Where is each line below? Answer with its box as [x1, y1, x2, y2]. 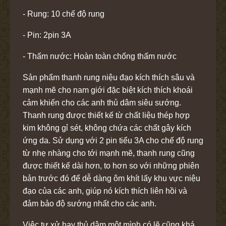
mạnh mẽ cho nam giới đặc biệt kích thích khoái [23, 85, 193, 94]
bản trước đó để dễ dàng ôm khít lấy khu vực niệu [23, 174, 200, 183]
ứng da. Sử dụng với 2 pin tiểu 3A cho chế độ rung [23, 136, 203, 145]
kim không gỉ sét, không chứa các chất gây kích [23, 123, 191, 132]
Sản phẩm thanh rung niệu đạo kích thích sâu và [23, 73, 195, 82]
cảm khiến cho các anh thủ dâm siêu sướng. [23, 98, 181, 107]
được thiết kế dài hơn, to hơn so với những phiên [23, 161, 199, 170]
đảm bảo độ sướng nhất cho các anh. [23, 199, 158, 208]
